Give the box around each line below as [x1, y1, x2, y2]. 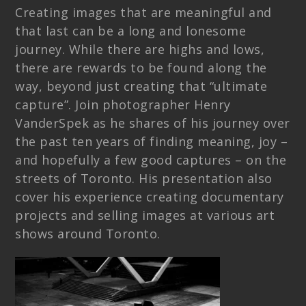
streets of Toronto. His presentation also [15, 170, 273, 187]
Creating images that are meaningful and [15, 4, 272, 21]
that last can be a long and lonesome [15, 23, 247, 40]
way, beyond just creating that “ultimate [15, 78, 268, 95]
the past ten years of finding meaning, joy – [15, 133, 288, 150]
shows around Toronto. [15, 225, 161, 242]
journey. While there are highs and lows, [15, 41, 265, 58]
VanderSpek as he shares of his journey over [15, 115, 290, 132]
